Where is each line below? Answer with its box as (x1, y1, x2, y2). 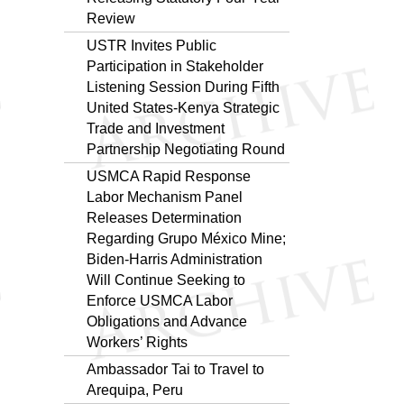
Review (87, 10, 135, 26)
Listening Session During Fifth (87, 78, 280, 95)
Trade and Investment (87, 120, 225, 136)
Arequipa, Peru (87, 381, 183, 398)
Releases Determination (87, 209, 242, 225)
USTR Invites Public (87, 37, 216, 53)
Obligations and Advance (87, 313, 247, 329)
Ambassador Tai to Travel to (87, 361, 264, 377)
